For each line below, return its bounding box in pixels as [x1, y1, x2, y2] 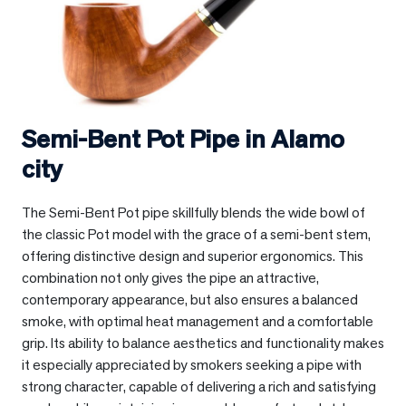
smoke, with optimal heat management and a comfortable [22, 312, 373, 332]
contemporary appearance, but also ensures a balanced [22, 290, 358, 310]
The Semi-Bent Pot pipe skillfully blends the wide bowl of [22, 203, 365, 223]
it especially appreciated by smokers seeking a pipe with [22, 355, 362, 375]
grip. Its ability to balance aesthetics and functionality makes [22, 333, 384, 353]
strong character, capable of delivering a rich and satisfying [22, 377, 376, 397]
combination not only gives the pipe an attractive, [22, 268, 319, 288]
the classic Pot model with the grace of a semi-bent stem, [22, 225, 371, 245]
